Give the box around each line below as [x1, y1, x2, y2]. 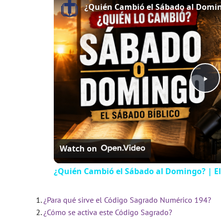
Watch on [59, 143, 97, 154]
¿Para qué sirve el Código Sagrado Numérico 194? [43, 194, 211, 205]
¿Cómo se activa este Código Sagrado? [43, 207, 172, 217]
